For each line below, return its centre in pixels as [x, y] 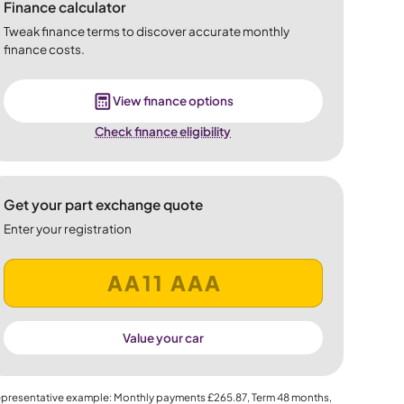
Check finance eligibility [163, 132]
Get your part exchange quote [103, 204]
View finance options [174, 101]
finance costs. [44, 50]
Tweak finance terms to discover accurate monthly [146, 32]
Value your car [163, 337]
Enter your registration [67, 228]
